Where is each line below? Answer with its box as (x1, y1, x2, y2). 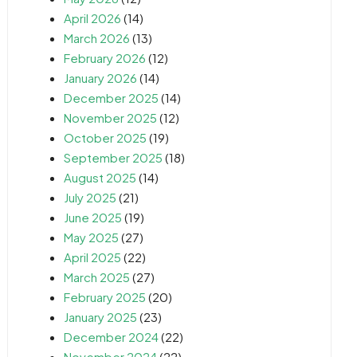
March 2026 (64, 29, 131, 45)
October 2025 (64, 129, 147, 145)
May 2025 (64, 229, 120, 245)
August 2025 (64, 169, 137, 185)
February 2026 (64, 49, 147, 65)
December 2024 (64, 328, 159, 344)
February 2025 (64, 288, 147, 304)
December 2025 (64, 89, 159, 105)
